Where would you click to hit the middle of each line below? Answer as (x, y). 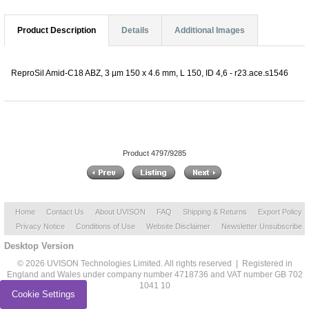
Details (135, 30)
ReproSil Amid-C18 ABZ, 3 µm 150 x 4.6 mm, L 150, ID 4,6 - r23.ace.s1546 (150, 73)
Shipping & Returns (215, 212)
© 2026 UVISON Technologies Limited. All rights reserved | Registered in (154, 264)
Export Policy (280, 212)
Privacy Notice (40, 227)
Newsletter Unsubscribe (261, 227)
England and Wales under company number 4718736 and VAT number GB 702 (154, 275)
